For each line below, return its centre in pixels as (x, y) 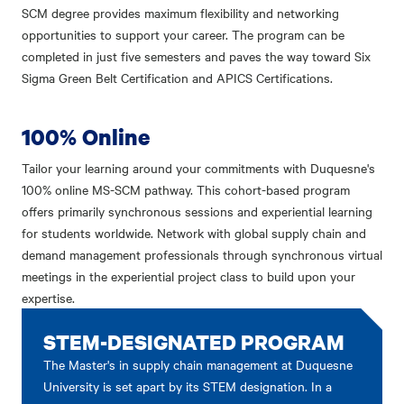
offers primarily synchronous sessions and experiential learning (197, 211)
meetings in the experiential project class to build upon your (188, 275)
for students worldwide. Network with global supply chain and (194, 232)
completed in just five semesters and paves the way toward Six (196, 55)
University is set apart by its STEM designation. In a (188, 386)
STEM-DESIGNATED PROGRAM (194, 341)
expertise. (50, 297)
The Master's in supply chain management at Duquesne (198, 364)
